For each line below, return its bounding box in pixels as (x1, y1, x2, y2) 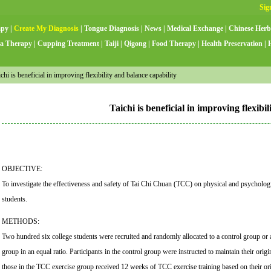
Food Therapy (152, 39, 196, 48)
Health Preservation (201, 39, 263, 48)
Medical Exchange (167, 24, 223, 33)
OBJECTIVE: (2, 164, 42, 173)
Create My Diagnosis (14, 24, 79, 33)
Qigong (124, 39, 146, 48)
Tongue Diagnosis (84, 24, 139, 33)
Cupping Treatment (38, 39, 99, 48)
